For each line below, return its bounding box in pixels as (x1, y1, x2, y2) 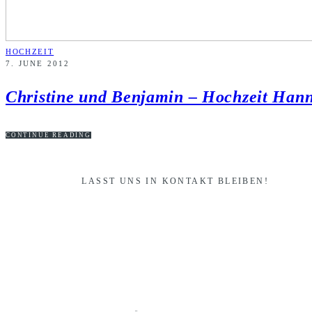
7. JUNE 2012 (6, 59, 70, 68)
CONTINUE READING (6, 132, 91, 139)
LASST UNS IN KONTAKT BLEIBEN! (81, 175, 270, 186)
